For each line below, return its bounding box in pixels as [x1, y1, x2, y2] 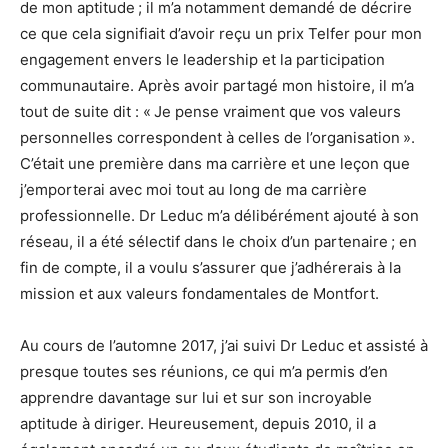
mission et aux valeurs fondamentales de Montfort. [20, 283, 379, 303]
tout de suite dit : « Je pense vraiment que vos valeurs [20, 101, 401, 121]
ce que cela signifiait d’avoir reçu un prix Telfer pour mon [20, 23, 422, 43]
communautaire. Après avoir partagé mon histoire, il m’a [20, 75, 414, 95]
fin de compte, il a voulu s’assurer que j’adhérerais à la [20, 257, 401, 277]
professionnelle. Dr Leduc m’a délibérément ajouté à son [20, 205, 419, 225]
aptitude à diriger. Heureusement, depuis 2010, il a [20, 413, 376, 433]
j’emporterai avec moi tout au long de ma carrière [20, 179, 367, 199]
